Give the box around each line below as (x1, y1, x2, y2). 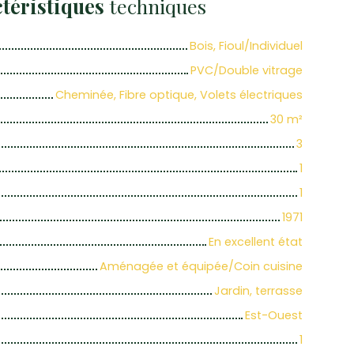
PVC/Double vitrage (190, 62, 303, 79)
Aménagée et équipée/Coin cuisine (100, 258, 303, 275)
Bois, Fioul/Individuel (190, 38, 303, 55)
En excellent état (209, 234, 303, 250)
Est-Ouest (245, 307, 303, 324)
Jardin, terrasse (214, 283, 303, 299)
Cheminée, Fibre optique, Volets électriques (55, 87, 303, 104)
